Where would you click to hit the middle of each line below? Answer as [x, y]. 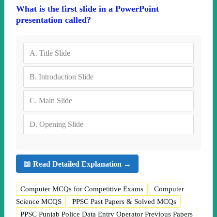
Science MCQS [39, 202]
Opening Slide [61, 124]
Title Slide [54, 53]
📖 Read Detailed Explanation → [77, 164]
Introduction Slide [66, 77]
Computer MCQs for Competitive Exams [82, 189]
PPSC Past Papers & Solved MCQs [124, 202]
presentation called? [53, 20]
